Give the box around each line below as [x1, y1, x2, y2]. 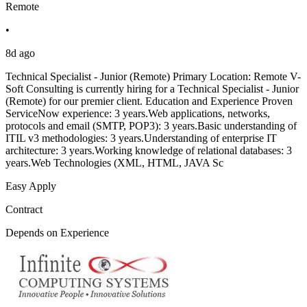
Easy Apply [5, 180, 56, 193]
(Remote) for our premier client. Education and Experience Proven [5, 95, 293, 108]
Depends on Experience [5, 227, 109, 239]
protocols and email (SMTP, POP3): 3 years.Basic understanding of [5, 120, 297, 132]
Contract [5, 204, 42, 216]
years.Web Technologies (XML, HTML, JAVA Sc [5, 157, 223, 169]
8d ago [5, 47, 35, 60]
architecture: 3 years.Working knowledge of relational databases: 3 [5, 145, 292, 157]
